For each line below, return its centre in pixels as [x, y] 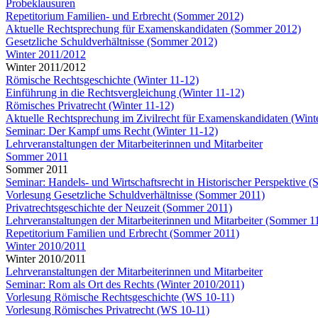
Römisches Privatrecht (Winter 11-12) [90, 105]
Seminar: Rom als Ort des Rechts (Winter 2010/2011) [125, 284]
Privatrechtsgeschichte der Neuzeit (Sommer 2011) [119, 208]
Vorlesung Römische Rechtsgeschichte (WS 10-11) [120, 297]
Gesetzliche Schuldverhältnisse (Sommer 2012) [111, 42]
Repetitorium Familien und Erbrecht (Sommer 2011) [122, 233]
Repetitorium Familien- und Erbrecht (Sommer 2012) [125, 16]
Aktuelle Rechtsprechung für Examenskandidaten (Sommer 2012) [153, 29]
